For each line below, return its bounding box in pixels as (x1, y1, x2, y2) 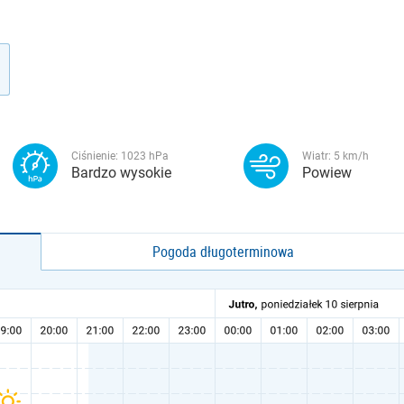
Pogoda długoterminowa (152, 242, 295, 262)
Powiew (302, 164, 352, 181)
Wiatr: (302, 150, 334, 162)
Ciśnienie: (71, 150, 121, 162)
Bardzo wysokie (71, 164, 171, 181)
